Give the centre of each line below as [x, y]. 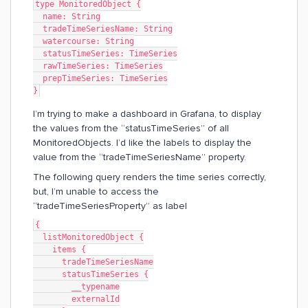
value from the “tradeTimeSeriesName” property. [141, 157]
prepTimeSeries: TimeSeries [105, 78]
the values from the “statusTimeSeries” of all [131, 128]
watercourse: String [88, 41]
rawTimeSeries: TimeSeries [103, 66]
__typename [96, 287]
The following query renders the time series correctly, [150, 177]
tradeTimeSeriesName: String [108, 29]
